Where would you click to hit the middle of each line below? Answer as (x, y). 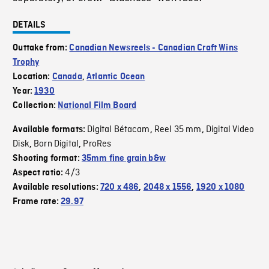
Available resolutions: (56, 188)
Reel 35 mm (178, 130)
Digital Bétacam (119, 130)
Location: (32, 77)
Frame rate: (37, 202)
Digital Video (230, 130)
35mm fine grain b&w (123, 159)
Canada (67, 77)
